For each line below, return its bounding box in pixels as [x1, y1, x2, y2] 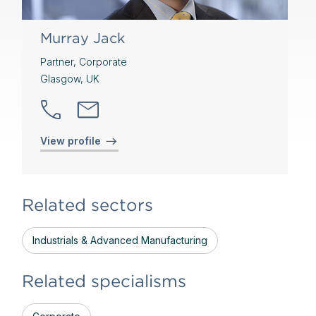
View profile [39, 135, 101, 147]
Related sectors [21, 195, 153, 215]
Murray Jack [39, 30, 125, 47]
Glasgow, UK [39, 73, 99, 85]
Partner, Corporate [39, 56, 127, 68]
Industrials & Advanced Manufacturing [32, 234, 207, 246]
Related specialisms [21, 271, 186, 291]
